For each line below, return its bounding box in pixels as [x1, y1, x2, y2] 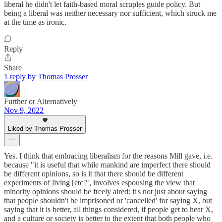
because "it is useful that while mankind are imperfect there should [4, 161, 211, 169]
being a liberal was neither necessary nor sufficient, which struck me [4, 9, 217, 18]
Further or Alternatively [4, 97, 77, 106]
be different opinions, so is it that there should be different [4, 169, 183, 178]
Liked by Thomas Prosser [8, 125, 82, 133]
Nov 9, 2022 [4, 106, 44, 115]
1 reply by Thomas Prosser [4, 72, 88, 81]
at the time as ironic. [4, 18, 66, 27]
